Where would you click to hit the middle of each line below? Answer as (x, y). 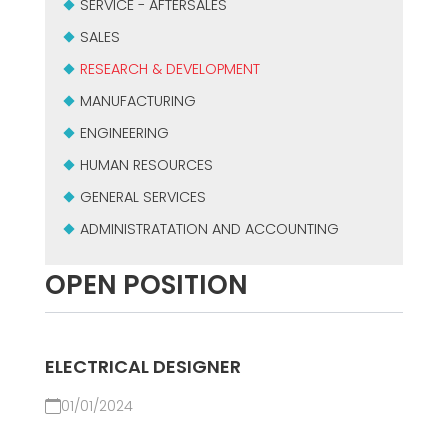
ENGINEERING (124, 133)
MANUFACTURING (137, 101)
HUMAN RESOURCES (146, 165)
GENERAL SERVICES (142, 197)
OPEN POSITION (146, 284)
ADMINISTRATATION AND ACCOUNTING (209, 229)
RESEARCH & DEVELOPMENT (169, 69)
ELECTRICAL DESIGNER (142, 366)
